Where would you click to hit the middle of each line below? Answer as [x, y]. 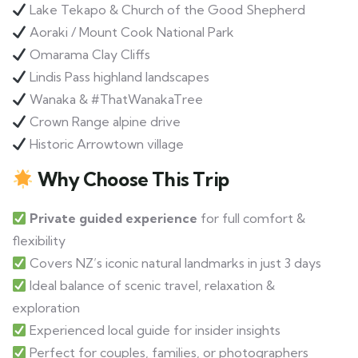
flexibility [39, 241]
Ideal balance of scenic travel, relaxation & [151, 286]
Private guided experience [114, 219]
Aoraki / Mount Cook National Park [131, 32]
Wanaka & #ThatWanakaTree [115, 99]
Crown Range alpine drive [104, 122]
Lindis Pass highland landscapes [118, 77]
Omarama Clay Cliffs [89, 55]
